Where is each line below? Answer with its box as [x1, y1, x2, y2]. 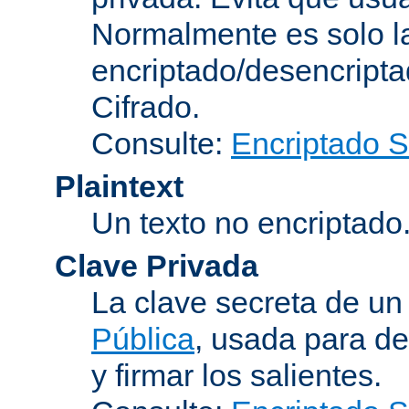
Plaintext [55, 168, 184, 204]
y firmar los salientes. [91, 357, 382, 393]
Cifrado [91, 89, 192, 124]
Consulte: [91, 125, 231, 161]
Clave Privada [55, 247, 258, 283]
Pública [91, 320, 194, 356]
